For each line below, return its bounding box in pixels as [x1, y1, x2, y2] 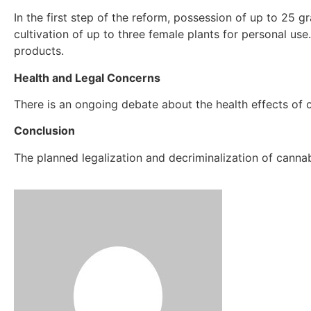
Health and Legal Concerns [14, 70, 160, 85]
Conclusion [14, 124, 75, 138]
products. [14, 44, 64, 58]
